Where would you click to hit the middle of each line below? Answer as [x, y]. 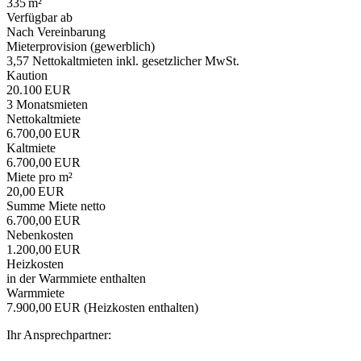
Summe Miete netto [56, 205]
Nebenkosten [40, 234]
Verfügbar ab [39, 17]
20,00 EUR [35, 191]
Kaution [27, 75]
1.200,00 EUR [44, 249]
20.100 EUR [39, 89]
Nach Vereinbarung [56, 31]
